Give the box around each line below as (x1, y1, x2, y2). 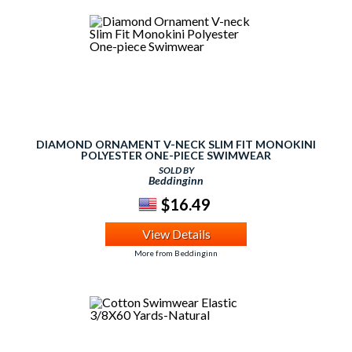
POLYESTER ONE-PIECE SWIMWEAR (81, 148, 271, 162)
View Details (141, 226, 211, 241)
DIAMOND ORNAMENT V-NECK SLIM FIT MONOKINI (36, 137, 316, 151)
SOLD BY (158, 164, 194, 176)
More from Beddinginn (134, 248, 218, 258)
